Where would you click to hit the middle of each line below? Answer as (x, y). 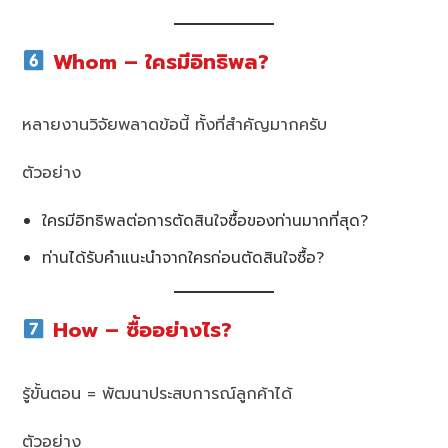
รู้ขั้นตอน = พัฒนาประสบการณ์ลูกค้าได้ (157, 394)
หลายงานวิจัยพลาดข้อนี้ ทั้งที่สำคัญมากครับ (175, 125)
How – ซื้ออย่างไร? (138, 331)
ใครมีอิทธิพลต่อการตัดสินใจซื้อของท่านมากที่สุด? (205, 221)
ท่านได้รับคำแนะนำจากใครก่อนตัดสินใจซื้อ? (183, 258)
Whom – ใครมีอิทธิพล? (157, 62)
